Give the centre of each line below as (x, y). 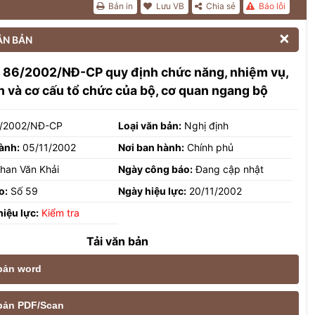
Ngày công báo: (156, 169)
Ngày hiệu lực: (153, 191)
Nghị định (205, 125)
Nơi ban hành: (152, 147)
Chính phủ (209, 147)
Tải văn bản (117, 241)
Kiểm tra (60, 212)
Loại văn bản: (150, 125)
